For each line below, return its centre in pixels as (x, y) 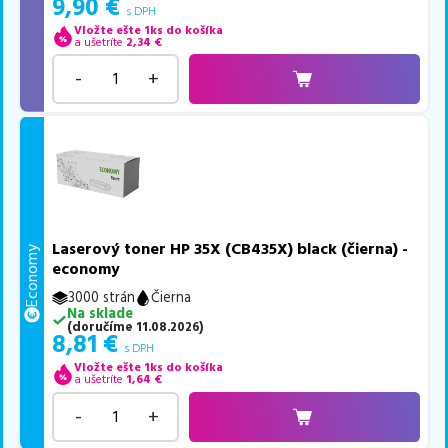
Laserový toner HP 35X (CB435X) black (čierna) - (230, 249)
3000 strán (102, 298)
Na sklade (99, 314)
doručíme (102, 327)
